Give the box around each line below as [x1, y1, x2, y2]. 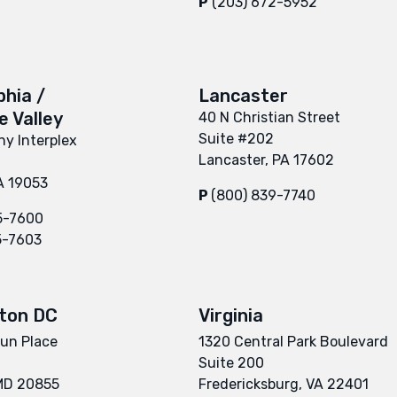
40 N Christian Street [198, 108, 340, 126]
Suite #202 [198, 129, 274, 147]
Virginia [198, 304, 263, 326]
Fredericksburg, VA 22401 [198, 375, 369, 393]
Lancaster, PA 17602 [198, 151, 334, 168]
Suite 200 [198, 354, 264, 371]
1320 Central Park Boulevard [198, 332, 388, 350]
